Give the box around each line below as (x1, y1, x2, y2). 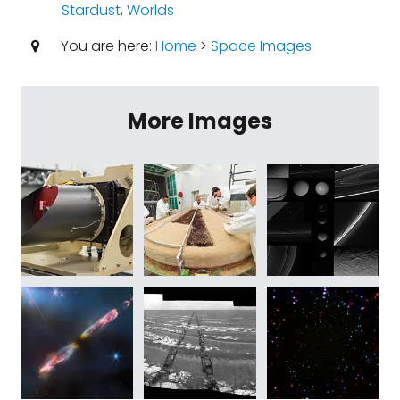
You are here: (56, 36, 155, 56)
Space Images (210, 36, 312, 56)
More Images (128, 106, 272, 136)
